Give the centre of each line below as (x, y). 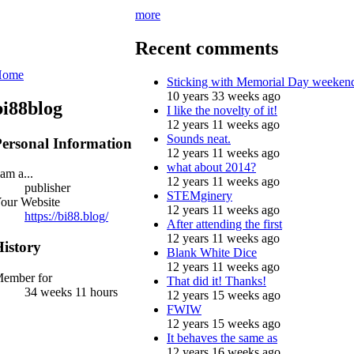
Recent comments (207, 48)
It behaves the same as (222, 337)
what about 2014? (211, 167)
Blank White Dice (212, 252)
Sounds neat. (199, 138)
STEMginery (200, 195)
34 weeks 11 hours (71, 292)
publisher (47, 188)
